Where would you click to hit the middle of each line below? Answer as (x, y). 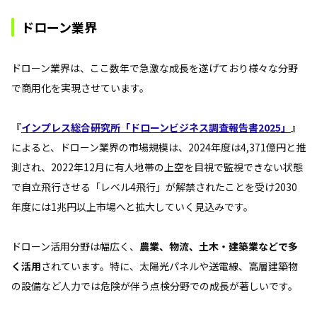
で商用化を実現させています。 (80, 87)
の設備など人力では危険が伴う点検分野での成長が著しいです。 (155, 286)
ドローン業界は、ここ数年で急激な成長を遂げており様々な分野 (155, 68)
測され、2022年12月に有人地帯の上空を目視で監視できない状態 (157, 167)
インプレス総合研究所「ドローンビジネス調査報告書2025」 (156, 127)
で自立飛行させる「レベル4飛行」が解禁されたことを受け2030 (154, 186)
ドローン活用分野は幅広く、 (75, 246)
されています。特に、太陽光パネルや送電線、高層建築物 (169, 266)
